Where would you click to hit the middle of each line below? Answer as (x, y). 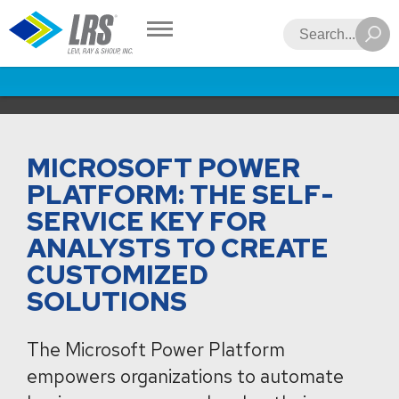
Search (313, 31)
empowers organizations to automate (185, 376)
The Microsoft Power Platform (156, 350)
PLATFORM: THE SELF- (180, 194)
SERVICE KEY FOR (147, 221)
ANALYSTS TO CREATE (178, 248)
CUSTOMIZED (118, 274)
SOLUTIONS (107, 301)
